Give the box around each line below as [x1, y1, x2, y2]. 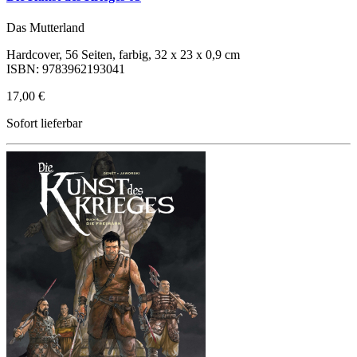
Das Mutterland [6, 21, 84, 35]
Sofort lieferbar [6, 116, 82, 131]
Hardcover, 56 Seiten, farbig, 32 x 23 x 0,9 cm [6, 48, 240, 62]
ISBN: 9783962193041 [6, 62, 125, 76]
